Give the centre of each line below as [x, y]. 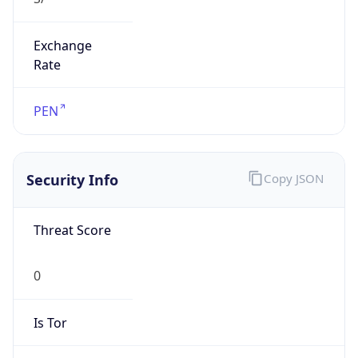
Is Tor [50, 322]
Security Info [72, 179]
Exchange [62, 45]
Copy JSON [293, 179]
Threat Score [72, 231]
